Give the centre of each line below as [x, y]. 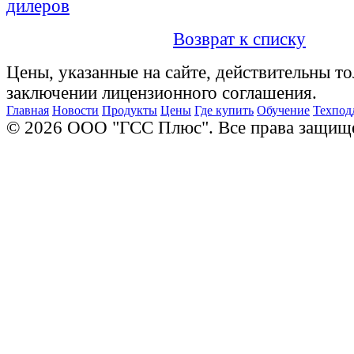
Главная [28, 111]
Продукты [130, 111]
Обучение [283, 111]
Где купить [224, 111]
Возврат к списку [239, 40]
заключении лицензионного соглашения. [162, 93]
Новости [75, 111]
